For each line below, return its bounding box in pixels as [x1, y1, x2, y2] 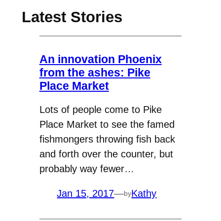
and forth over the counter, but [39, 148, 173, 160]
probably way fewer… [39, 163, 134, 175]
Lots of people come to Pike [39, 104, 162, 115]
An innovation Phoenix [39, 52, 162, 66]
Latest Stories [21, 8, 122, 26]
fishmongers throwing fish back [39, 134, 175, 145]
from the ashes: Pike [39, 66, 150, 79]
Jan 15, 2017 [57, 188, 114, 199]
